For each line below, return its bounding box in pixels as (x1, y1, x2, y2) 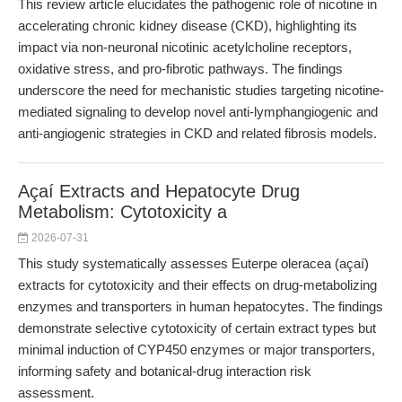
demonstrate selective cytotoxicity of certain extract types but (18, 320, 376, 336)
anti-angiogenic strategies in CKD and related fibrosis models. (18, 126, 377, 141)
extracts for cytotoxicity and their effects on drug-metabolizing (18, 277, 377, 293)
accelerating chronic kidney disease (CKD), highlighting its (18, 18, 357, 33)
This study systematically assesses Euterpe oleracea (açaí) (18, 256, 369, 271)
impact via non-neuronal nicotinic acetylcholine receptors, (18, 39, 352, 55)
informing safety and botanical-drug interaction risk (18, 363, 311, 379)
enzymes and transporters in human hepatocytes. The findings (18, 299, 383, 314)
